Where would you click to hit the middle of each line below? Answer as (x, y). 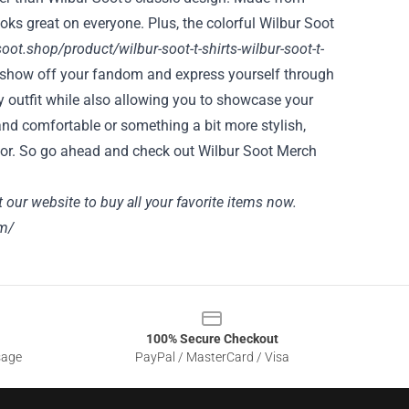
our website (41, 202)
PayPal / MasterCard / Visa (212, 357)
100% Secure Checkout (212, 339)
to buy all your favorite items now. (188, 202)
